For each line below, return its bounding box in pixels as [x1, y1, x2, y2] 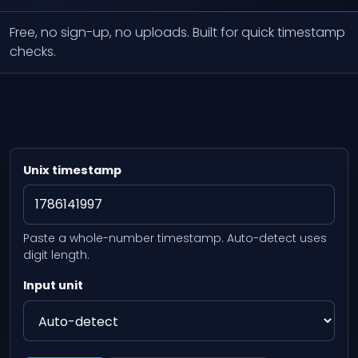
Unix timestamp [23, 162, 121, 178]
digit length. [23, 247, 89, 264]
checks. [10, 42, 56, 61]
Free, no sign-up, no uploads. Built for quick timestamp [10, 23, 345, 42]
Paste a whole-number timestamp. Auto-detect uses [23, 230, 327, 247]
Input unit [23, 277, 83, 294]
